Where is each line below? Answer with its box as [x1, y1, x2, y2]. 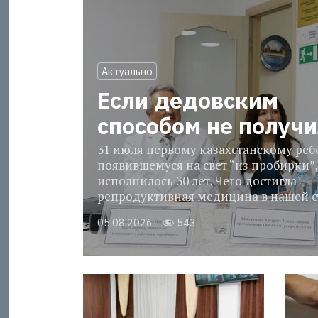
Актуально [101, 65, 153, 79]
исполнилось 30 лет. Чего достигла [97, 172, 297, 190]
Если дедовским [97, 85, 278, 116]
